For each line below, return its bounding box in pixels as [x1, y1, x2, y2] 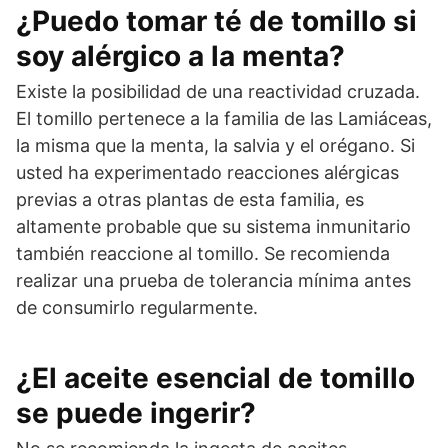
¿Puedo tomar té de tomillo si [16, 4, 417, 38]
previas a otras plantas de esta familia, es [16, 189, 364, 210]
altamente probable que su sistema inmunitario [16, 216, 411, 237]
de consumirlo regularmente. [16, 297, 258, 318]
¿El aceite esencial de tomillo [16, 361, 415, 395]
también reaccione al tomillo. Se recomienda [16, 243, 390, 264]
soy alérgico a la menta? [16, 39, 345, 73]
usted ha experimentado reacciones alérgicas [16, 162, 399, 183]
